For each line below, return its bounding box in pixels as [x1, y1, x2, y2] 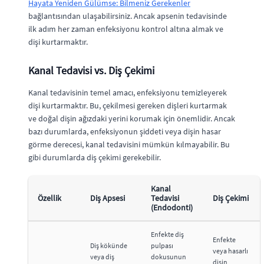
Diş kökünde [90, 240, 127, 250]
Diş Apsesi [90, 192, 125, 203]
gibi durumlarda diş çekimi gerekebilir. [28, 151, 161, 163]
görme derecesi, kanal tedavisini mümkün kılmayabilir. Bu [28, 138, 230, 150]
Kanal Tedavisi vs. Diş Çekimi [28, 63, 154, 77]
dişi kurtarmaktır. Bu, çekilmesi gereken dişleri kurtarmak [28, 100, 227, 111]
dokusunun [151, 252, 186, 261]
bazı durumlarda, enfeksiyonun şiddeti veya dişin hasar [28, 126, 221, 137]
